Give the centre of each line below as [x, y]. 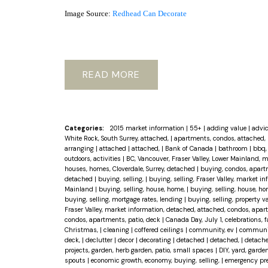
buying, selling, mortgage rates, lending [124, 200]
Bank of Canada [190, 149]
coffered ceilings [160, 230]
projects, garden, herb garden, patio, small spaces [140, 250]
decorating [156, 240]
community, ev [212, 230]
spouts [76, 261]
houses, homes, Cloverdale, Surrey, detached [130, 169]
